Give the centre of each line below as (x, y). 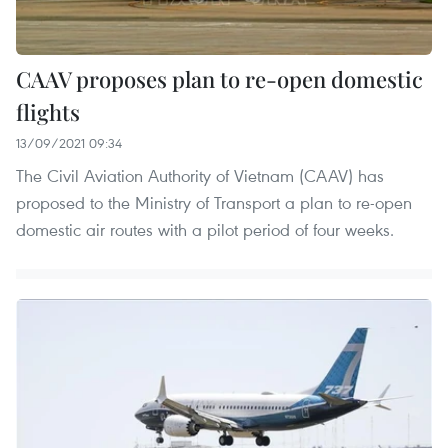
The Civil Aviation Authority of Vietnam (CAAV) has (200, 175)
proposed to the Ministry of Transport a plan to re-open (214, 202)
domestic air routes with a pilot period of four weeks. (205, 229)
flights (48, 111)
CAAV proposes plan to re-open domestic (219, 78)
